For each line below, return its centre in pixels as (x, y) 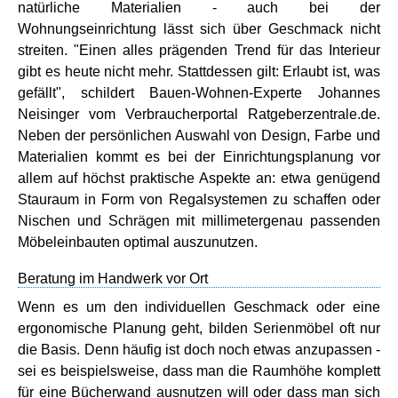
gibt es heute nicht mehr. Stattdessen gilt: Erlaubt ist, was (199, 71)
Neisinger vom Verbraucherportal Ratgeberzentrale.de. (199, 114)
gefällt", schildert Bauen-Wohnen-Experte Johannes (199, 92)
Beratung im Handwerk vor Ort (113, 278)
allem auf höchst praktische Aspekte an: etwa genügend (199, 178)
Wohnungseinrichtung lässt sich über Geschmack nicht (199, 28)
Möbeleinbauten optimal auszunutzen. (138, 242)
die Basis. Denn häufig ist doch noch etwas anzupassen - (199, 349)
